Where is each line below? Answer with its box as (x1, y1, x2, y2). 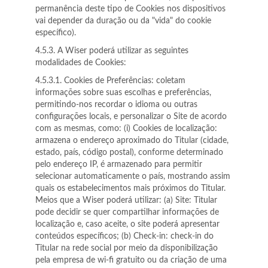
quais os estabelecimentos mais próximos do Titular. (35, 184, 226, 193)
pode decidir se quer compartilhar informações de (35, 208, 219, 217)
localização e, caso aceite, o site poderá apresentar (35, 220, 220, 229)
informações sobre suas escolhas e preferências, (35, 89, 211, 97)
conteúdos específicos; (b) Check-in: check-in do (35, 232, 214, 240)
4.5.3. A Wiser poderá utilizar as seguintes (35, 47, 188, 55)
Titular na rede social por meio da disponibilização (35, 244, 218, 252)
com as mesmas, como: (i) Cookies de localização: (35, 124, 217, 133)
